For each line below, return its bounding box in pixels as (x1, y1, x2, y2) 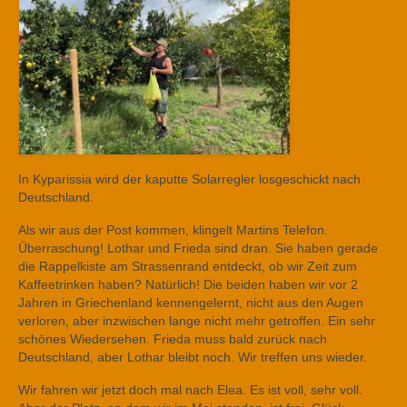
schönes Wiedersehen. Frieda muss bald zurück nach (18, 332, 327, 346)
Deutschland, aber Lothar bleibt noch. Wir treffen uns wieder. (18, 350, 367, 364)
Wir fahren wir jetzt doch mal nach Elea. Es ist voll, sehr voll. (18, 382, 362, 397)
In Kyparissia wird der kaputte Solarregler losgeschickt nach (18, 172, 361, 186)
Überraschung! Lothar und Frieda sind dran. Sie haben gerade (18, 241, 378, 255)
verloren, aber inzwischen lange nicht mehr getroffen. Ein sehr (18, 313, 375, 328)
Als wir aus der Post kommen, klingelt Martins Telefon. (18, 223, 328, 237)
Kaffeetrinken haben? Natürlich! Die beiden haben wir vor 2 (18, 277, 358, 292)
